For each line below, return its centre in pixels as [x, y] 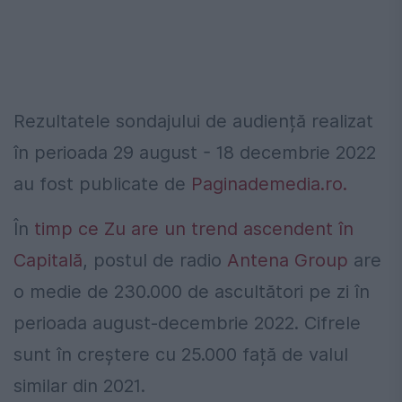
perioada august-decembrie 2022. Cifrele [187, 323]
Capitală [48, 260]
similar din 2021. [79, 385]
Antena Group [288, 260]
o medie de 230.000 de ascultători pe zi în [192, 291]
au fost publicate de [102, 184]
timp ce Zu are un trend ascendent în [194, 228]
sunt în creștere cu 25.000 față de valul [181, 354]
